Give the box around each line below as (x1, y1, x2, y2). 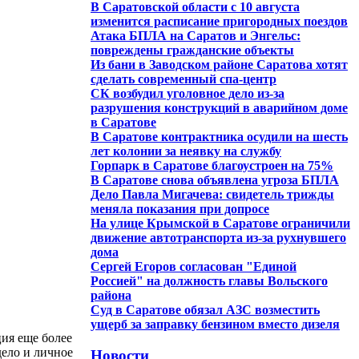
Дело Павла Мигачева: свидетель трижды (91, 188, 334, 201)
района (91, 288, 131, 302)
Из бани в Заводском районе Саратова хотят (91, 58, 348, 71)
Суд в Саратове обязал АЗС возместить (91, 303, 320, 317)
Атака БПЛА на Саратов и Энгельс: (91, 29, 301, 42)
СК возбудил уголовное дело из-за (91, 87, 284, 100)
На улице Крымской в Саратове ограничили (91, 216, 350, 230)
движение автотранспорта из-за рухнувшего (91, 231, 346, 244)
